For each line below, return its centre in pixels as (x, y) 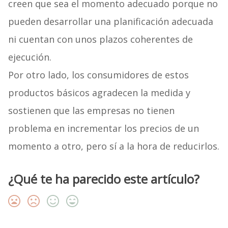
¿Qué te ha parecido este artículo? (104, 179)
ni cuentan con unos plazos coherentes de (100, 39)
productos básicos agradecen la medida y (99, 93)
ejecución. (30, 57)
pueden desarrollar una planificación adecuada (110, 22)
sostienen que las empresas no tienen (91, 111)
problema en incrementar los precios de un (103, 129)
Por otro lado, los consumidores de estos (98, 75)
